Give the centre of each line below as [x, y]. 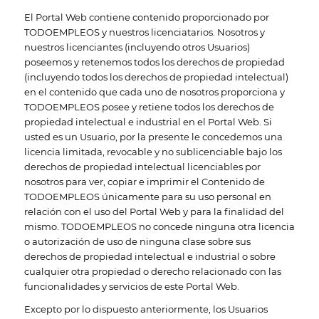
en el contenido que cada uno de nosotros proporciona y [154, 91]
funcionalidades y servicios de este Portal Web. [131, 286]
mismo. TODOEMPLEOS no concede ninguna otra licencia [159, 226]
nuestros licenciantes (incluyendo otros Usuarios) [137, 47]
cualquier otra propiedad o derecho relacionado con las [152, 271]
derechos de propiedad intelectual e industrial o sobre [150, 256]
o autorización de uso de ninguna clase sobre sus [137, 241]
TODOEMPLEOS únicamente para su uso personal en [147, 196]
